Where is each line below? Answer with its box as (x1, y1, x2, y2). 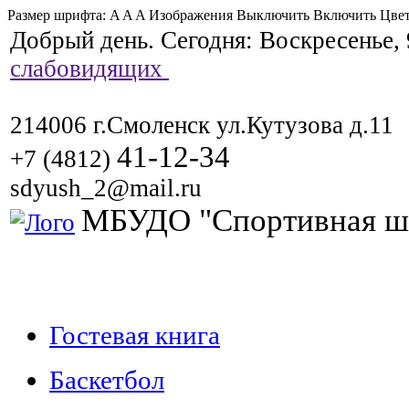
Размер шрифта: (7, 7, 110, 23)
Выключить (236, 7, 309, 23)
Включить (313, 7, 376, 23)
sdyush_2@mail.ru (10, 174, 202, 202)
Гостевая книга (49, 320, 220, 350)
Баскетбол (49, 365, 164, 394)
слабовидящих (10, 55, 169, 82)
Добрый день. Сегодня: (10, 26, 259, 54)
